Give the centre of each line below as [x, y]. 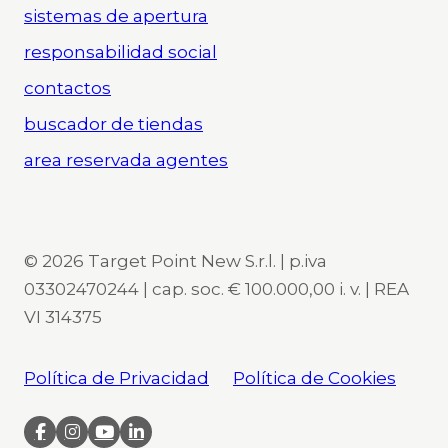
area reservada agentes [126, 159]
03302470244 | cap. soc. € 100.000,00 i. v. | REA [216, 288]
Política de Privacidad [116, 377]
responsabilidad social [120, 51]
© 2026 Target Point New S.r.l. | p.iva [175, 260]
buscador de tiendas [113, 123]
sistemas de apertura [116, 15]
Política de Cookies [314, 377]
